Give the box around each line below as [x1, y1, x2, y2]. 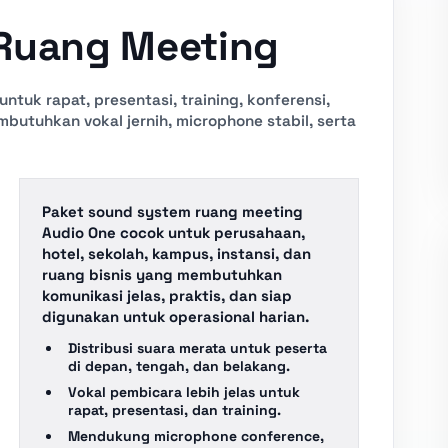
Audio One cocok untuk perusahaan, [42, 223, 306, 242]
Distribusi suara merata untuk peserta [68, 339, 328, 357]
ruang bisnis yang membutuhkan [42, 265, 283, 284]
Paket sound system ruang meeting [42, 202, 304, 221]
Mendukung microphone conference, [68, 427, 325, 445]
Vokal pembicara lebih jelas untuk [68, 383, 301, 401]
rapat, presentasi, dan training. [68, 401, 282, 419]
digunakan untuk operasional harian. [42, 307, 310, 326]
